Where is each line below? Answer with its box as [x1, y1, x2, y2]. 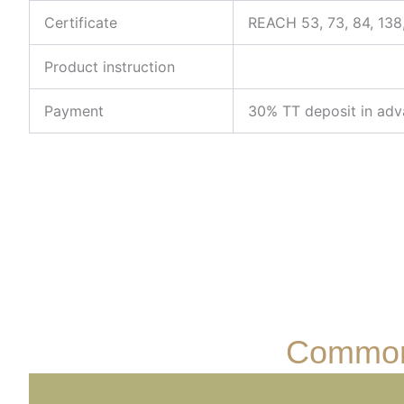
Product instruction [44, 58, 175, 76]
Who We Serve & [29, 334, 286, 371]
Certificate [44, 14, 117, 32]
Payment [44, 102, 104, 120]
